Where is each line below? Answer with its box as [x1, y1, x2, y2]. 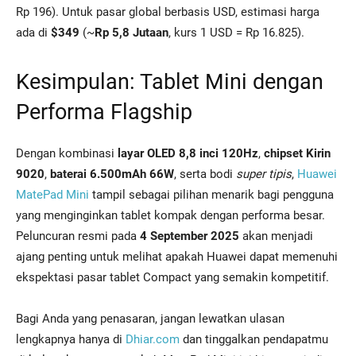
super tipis [236, 167, 292, 181]
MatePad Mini [16, 188, 89, 202]
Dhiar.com [126, 332, 180, 346]
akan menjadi [239, 229, 313, 243]
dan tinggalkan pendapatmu [180, 332, 328, 346]
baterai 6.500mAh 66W [50, 167, 174, 181]
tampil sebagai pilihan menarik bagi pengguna [89, 188, 334, 202]
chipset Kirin [264, 146, 331, 161]
